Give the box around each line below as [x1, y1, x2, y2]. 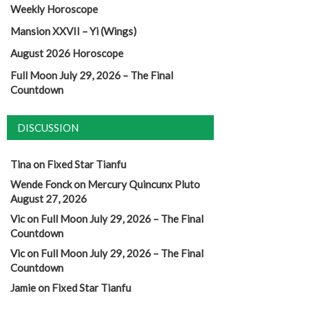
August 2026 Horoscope [10, 46, 123, 59]
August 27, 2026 [10, 192, 87, 205]
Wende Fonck [10, 177, 72, 190]
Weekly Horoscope [10, 2, 98, 15]
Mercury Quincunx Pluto [88, 177, 200, 190]
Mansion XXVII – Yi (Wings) [10, 24, 137, 37]
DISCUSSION [17, 121, 79, 134]
